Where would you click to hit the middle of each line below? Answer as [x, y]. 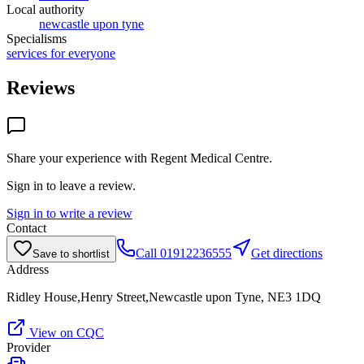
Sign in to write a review [69, 213]
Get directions [287, 253]
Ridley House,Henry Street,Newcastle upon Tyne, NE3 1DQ [164, 297]
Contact [26, 227]
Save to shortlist [71, 253]
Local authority [45, 9]
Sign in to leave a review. [71, 185]
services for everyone [61, 53]
